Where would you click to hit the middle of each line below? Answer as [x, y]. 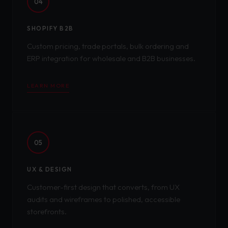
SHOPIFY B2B [50, 28]
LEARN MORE [48, 85]
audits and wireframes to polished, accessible [104, 199]
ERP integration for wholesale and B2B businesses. [111, 58]
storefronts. [47, 211]
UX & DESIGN [50, 169]
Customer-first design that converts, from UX [103, 187]
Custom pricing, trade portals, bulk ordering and [108, 46]
